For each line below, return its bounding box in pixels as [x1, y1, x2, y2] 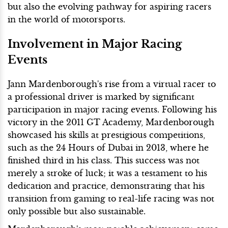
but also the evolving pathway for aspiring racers [8, 2, 211, 12]
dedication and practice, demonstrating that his [8, 181, 205, 191]
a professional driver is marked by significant [8, 92, 194, 102]
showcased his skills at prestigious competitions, [8, 130, 205, 140]
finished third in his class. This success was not [8, 155, 199, 166]
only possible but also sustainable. [8, 206, 146, 217]
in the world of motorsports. [8, 14, 125, 25]
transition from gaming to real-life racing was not [8, 193, 214, 204]
